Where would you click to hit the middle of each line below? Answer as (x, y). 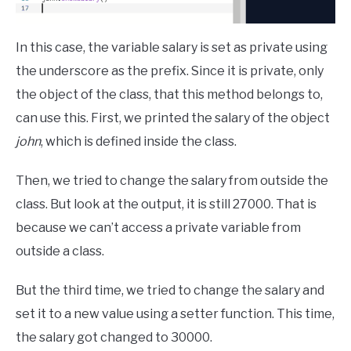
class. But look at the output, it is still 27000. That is (166, 204)
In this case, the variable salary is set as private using (172, 47)
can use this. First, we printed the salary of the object (173, 118)
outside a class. (60, 251)
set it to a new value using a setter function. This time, (175, 313)
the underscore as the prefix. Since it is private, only (170, 71)
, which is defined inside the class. (139, 141)
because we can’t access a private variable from (158, 227)
